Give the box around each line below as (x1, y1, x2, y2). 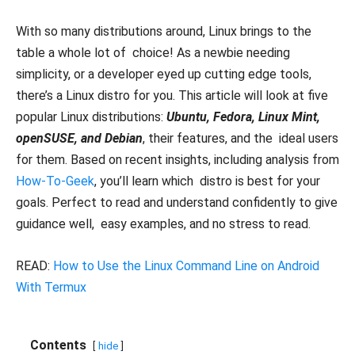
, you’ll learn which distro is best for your (94, 174, 320, 189)
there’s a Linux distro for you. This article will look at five (16, 88, 328, 104)
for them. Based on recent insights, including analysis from (16, 152, 339, 168)
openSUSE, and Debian (16, 131, 143, 147)
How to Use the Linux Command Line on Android (53, 258, 319, 274)
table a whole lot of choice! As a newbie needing (16, 45, 290, 61)
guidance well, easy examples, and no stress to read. (16, 216, 311, 232)
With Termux (16, 280, 86, 296)
